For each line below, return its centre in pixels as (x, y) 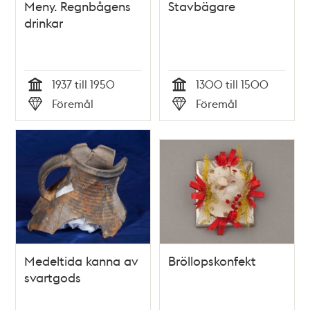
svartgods (53, 277)
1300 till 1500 (232, 84)
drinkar (44, 22)
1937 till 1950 (84, 84)
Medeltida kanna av (82, 261)
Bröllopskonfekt (212, 261)
